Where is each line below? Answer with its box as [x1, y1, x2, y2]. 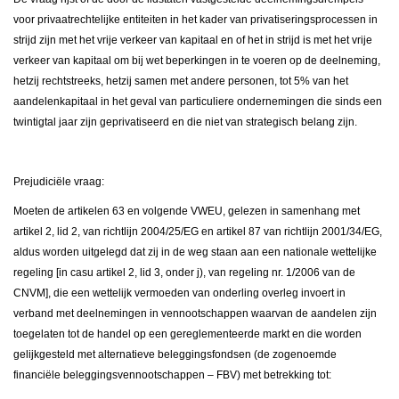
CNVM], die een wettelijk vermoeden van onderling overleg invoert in [13, 287, 346, 300]
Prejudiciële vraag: [13, 175, 104, 188]
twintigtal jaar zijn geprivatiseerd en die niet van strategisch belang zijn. [13, 116, 357, 129]
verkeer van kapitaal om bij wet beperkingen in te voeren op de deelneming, [13, 54, 380, 68]
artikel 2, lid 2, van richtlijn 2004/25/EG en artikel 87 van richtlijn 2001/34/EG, [13, 225, 382, 239]
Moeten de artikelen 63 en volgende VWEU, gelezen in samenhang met [13, 205, 360, 218]
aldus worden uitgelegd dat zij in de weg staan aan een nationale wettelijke [13, 246, 377, 259]
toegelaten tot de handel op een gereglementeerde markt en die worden [13, 328, 362, 341]
